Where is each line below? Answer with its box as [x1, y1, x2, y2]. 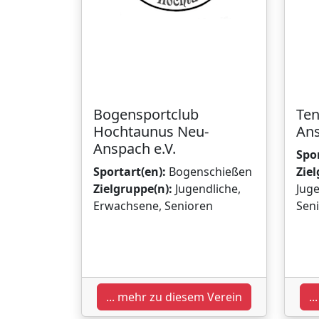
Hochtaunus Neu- [93, 121, 209, 141]
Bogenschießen [166, 163, 252, 179]
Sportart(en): [93, 163, 166, 179]
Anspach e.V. [93, 138, 176, 158]
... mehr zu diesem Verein [106, 288, 242, 305]
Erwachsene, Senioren [93, 197, 213, 214]
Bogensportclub [93, 104, 199, 124]
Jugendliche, [172, 180, 241, 197]
